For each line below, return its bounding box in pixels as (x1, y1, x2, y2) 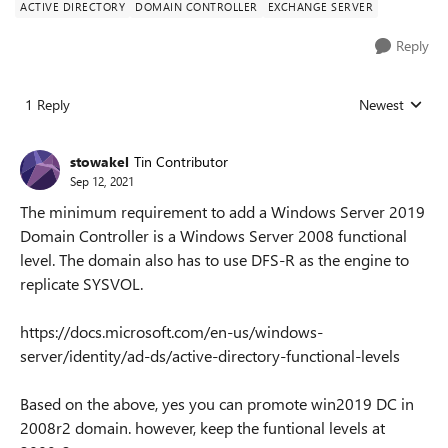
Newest (359, 95, 404, 114)
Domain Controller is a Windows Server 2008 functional (20, 225, 407, 246)
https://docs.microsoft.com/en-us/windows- (20, 321, 323, 342)
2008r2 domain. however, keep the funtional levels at (20, 417, 385, 438)
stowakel (70, 151, 129, 171)
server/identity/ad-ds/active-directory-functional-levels (20, 345, 400, 366)
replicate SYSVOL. (20, 273, 143, 294)
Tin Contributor (134, 151, 228, 171)
